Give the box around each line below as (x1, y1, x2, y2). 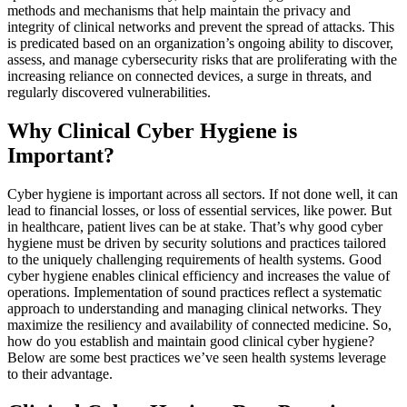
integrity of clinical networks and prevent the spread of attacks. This (7, 18, 394, 35)
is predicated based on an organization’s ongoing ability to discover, (7, 35, 393, 51)
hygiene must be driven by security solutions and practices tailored (7, 234, 386, 251)
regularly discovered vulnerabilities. (7, 84, 211, 100)
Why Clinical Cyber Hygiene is (7, 118, 297, 143)
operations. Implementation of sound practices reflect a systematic (7, 283, 382, 300)
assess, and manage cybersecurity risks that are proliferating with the (7, 51, 397, 67)
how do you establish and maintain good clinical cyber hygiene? (7, 333, 374, 349)
